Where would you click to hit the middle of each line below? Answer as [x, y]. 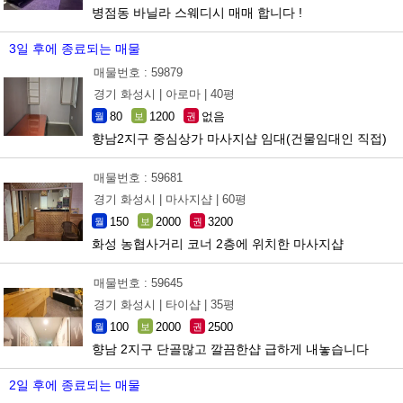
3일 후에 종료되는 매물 [75, 48]
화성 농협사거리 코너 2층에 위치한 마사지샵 [218, 243]
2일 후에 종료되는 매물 [75, 385]
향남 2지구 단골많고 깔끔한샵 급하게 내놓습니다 [230, 349]
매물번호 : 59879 [138, 72]
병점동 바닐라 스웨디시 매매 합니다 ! [197, 12]
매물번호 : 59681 [138, 178]
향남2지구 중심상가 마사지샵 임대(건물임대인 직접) [239, 138]
